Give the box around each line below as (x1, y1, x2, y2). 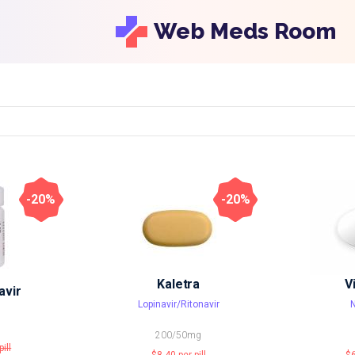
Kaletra (157, 277, 200, 292)
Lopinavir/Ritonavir (137, 299, 219, 310)
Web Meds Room (153, 18, 336, 44)
